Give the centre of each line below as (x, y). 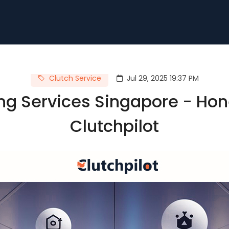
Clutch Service (75, 78)
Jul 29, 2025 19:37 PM (163, 78)
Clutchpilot (114, 126)
